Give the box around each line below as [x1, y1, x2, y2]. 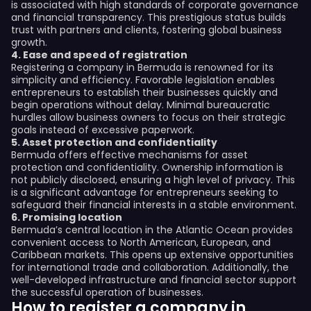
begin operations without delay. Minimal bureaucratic [11, 98, 270, 112]
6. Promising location [11, 210, 122, 224]
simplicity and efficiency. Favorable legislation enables [11, 73, 275, 87]
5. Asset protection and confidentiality [11, 135, 217, 149]
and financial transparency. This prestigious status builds [11, 10, 286, 24]
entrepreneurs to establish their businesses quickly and [11, 85, 278, 99]
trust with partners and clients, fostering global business [11, 23, 282, 37]
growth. [11, 35, 47, 49]
